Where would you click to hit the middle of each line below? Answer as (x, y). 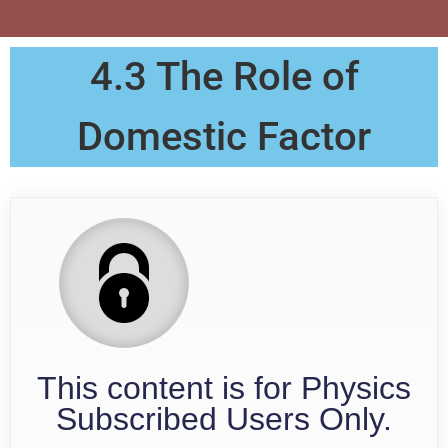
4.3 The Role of (224, 76)
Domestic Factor (224, 136)
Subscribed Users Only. (224, 418)
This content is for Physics (224, 387)
